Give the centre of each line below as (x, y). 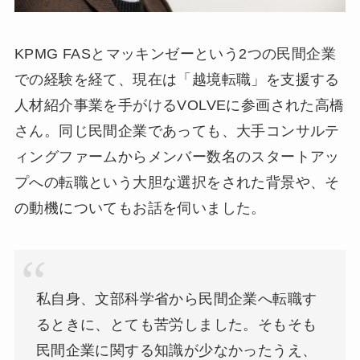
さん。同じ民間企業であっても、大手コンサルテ (177, 131)
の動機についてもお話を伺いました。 (140, 209)
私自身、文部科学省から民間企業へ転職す (176, 299)
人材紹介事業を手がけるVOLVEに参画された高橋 (179, 106)
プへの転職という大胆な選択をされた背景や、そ (177, 183)
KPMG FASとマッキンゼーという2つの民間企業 (175, 54)
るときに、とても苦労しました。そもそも (176, 324)
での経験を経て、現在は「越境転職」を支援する (177, 80)
